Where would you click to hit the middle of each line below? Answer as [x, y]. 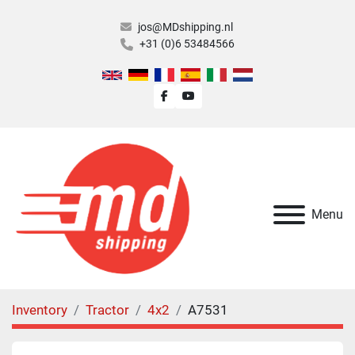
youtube [214, 95]
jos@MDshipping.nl [185, 27]
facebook [190, 95]
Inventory [40, 309]
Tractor [107, 309]
